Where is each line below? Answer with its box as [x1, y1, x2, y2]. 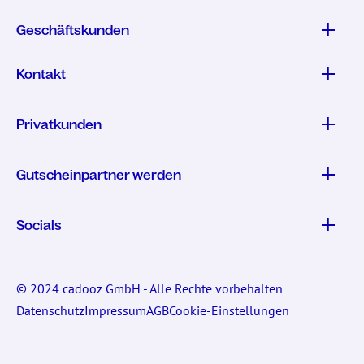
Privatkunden [16, 117, 102, 132]
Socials [16, 218, 62, 232]
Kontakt [16, 67, 66, 81]
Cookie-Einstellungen [169, 302, 289, 318]
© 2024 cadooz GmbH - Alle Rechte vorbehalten [16, 280, 283, 297]
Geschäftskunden [16, 23, 129, 37]
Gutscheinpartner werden [16, 167, 181, 182]
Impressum [84, 302, 146, 318]
